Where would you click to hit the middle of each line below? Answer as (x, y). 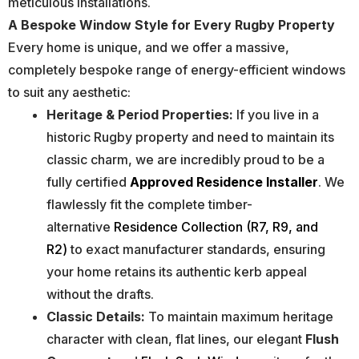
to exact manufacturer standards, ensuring (196, 249)
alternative (80, 226)
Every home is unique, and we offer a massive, (149, 47)
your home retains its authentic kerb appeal (177, 271)
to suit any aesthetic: (69, 92)
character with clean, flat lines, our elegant (176, 339)
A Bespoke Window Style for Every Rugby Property (171, 24)
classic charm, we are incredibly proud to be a (186, 159)
